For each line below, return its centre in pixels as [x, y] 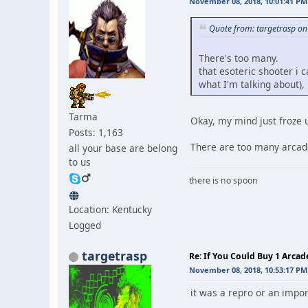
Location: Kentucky [110, 209]
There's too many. [239, 58]
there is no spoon [223, 180]
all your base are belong [123, 148]
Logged [85, 225]
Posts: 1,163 [96, 132]
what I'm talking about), [252, 84]
